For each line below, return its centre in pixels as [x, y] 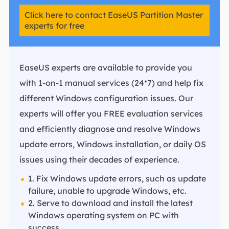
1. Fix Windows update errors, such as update [117, 178]
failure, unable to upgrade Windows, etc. [107, 190]
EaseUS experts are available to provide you [106, 67]
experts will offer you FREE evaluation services [111, 113]
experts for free [54, 25]
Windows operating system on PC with [103, 215]
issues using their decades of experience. [99, 159]
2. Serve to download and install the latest [110, 203]
